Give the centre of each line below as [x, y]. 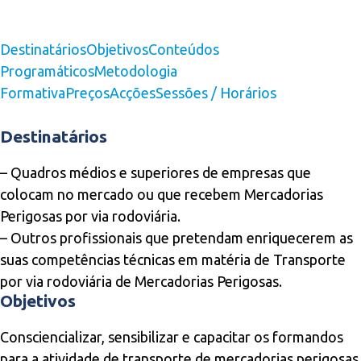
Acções [133, 93]
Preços [87, 93]
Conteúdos [184, 49]
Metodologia [136, 71]
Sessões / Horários [216, 93]
